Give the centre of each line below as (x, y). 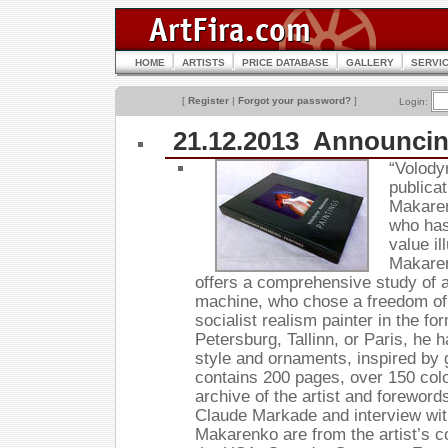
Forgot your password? (294, 100)
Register (208, 100)
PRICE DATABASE (285, 62)
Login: (415, 101)
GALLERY (370, 62)
